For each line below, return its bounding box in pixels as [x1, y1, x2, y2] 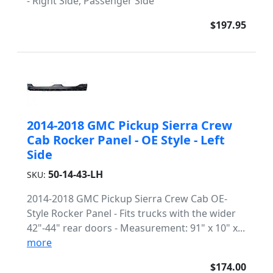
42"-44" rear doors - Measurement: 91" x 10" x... [27, 221, 245, 235]
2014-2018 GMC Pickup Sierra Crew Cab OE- [27, 192, 227, 205]
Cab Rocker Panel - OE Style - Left [27, 132, 225, 148]
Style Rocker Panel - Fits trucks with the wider [27, 207, 236, 220]
